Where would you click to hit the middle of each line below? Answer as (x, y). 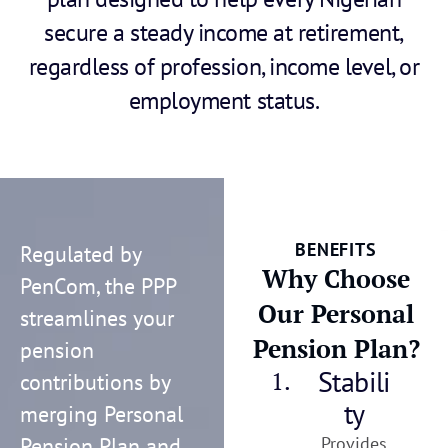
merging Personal (101, 414)
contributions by (95, 382)
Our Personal (336, 314)
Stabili (354, 382)
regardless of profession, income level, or (224, 67)
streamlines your (97, 318)
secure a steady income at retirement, (224, 33)
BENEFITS (336, 250)
